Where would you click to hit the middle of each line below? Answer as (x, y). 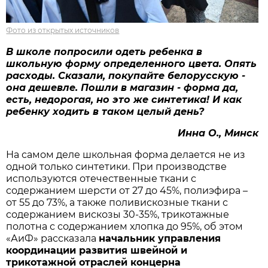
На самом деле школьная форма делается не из (126, 154)
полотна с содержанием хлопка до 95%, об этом (125, 226)
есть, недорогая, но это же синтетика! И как (124, 99)
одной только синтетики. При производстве (117, 166)
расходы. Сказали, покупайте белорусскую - (126, 75)
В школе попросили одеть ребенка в (104, 51)
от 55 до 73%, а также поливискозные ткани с (117, 202)
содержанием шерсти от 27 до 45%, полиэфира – (127, 190)
